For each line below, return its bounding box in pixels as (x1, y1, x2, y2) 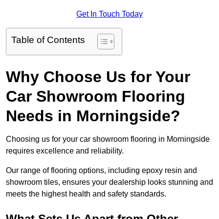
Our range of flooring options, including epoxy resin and (6, 166, 197, 175)
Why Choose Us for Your (6, 68, 190, 86)
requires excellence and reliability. (6, 147, 124, 155)
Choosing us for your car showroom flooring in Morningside (6, 135, 210, 144)
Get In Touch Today (76, 10, 143, 19)
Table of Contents (11, 35, 85, 45)
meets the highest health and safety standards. (6, 190, 166, 198)
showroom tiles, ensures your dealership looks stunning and (6, 178, 213, 187)
